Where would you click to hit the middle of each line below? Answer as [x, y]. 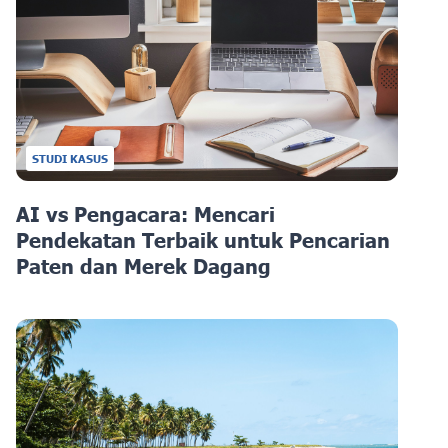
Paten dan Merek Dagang [143, 265]
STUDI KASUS [70, 158]
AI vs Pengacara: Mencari [145, 213]
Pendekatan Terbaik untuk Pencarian [203, 239]
